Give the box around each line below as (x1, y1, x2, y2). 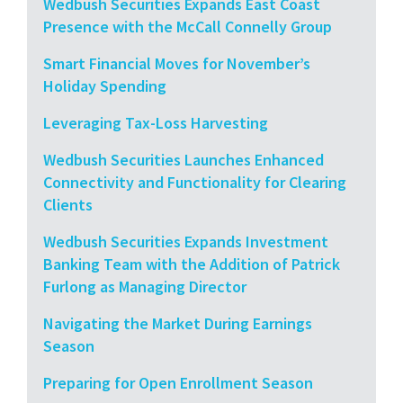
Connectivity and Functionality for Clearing (43, 171, 346, 193)
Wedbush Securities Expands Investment (43, 230, 328, 252)
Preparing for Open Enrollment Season (43, 372, 313, 393)
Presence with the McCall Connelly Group (43, 15, 332, 37)
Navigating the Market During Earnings (43, 312, 312, 334)
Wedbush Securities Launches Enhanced (43, 148, 324, 170)
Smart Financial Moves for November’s (43, 52, 310, 74)
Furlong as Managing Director (43, 275, 246, 297)
